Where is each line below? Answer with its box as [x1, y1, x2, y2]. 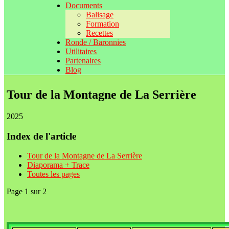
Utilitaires [65, 47, 97, 56]
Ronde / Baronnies [65, 38, 126, 47]
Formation [86, 19, 119, 28]
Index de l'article [7, 130, 76, 142]
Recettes [86, 29, 113, 37]
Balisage [86, 10, 113, 19]
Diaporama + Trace [27, 161, 89, 170]
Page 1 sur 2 [7, 187, 47, 196]
